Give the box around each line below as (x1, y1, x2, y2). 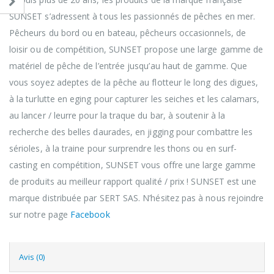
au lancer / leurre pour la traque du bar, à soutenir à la (9, 109, 225, 122)
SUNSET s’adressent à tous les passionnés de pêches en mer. (9, 10, 256, 23)
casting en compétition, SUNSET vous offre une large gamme (9, 159, 256, 171)
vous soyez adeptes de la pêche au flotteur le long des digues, (9, 76, 259, 89)
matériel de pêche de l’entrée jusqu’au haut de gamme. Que (9, 60, 247, 72)
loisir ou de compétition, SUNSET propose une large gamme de (9, 43, 264, 56)
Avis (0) (19, 251, 45, 263)
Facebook (70, 209, 110, 221)
